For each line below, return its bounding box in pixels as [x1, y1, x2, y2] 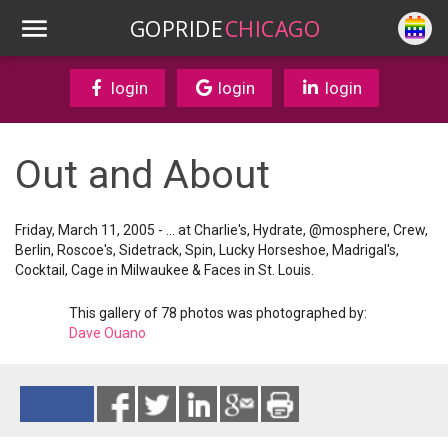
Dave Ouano [69, 325, 146, 341]
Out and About [15, 152, 270, 198]
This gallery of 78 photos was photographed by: [69, 305, 367, 321]
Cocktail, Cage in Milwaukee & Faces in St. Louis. [15, 262, 314, 278]
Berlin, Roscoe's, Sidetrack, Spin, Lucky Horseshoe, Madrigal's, [15, 242, 399, 258]
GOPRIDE [130, 13, 223, 43]
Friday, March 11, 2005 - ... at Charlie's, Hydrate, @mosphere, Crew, [15, 222, 428, 238]
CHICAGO [224, 13, 320, 43]
